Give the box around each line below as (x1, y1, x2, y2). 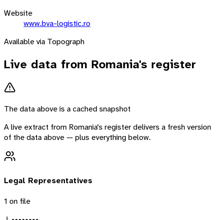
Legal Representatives (4, 175, 92, 186)
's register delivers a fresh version (97, 122, 211, 133)
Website (4, 7, 32, 18)
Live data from (4, 56, 91, 72)
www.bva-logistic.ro (24, 18, 90, 28)
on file (7, 195, 30, 206)
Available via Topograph (4, 36, 84, 47)
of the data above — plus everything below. (4, 132, 151, 143)
